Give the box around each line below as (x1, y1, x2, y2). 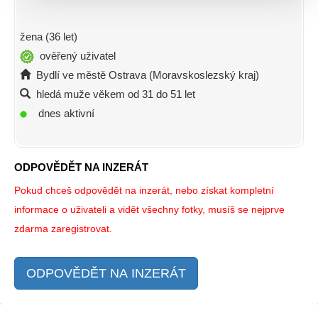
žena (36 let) (20, 31, 77, 43)
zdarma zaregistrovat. (14, 223, 112, 235)
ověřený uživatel (34, 50, 116, 62)
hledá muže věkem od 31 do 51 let (31, 88, 195, 101)
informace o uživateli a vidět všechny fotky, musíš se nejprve (14, 204, 285, 216)
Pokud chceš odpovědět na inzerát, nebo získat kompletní (14, 185, 274, 197)
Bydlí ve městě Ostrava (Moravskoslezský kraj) (31, 69, 259, 82)
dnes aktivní (27, 107, 94, 120)
